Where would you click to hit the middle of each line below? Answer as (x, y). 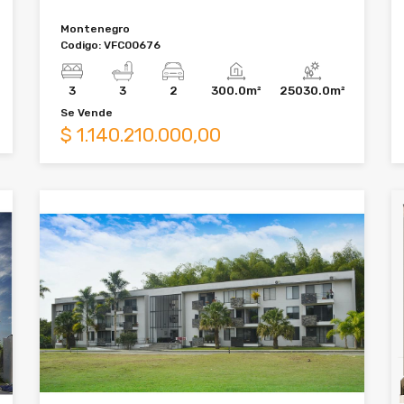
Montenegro (95, 28)
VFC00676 (132, 45)
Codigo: (82, 45)
